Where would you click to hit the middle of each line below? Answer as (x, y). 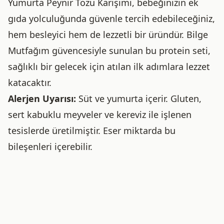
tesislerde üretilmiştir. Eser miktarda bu (92, 130)
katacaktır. (30, 82)
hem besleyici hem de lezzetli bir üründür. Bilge (108, 34)
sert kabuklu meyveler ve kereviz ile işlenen (100, 114)
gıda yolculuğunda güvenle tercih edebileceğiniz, (111, 18)
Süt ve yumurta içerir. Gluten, (139, 98)
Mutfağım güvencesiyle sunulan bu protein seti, (109, 50)
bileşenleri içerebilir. (50, 146)
